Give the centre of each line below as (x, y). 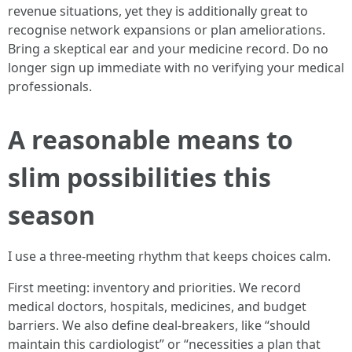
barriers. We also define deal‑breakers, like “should (159, 325)
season (51, 215)
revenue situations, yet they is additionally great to (158, 11)
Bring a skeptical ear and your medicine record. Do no (168, 49)
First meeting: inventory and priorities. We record (154, 288)
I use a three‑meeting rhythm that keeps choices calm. (169, 256)
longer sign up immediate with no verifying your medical (176, 68)
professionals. (50, 86)
